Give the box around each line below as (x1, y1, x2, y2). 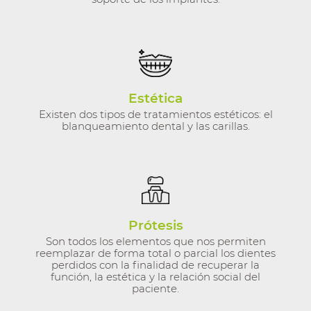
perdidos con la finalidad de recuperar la (51, 258, 260, 272)
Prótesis (128, 217, 183, 234)
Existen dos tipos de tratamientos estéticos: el (38, 108, 273, 121)
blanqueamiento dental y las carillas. (61, 119, 250, 133)
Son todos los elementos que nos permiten (45, 235, 266, 249)
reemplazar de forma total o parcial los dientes (35, 246, 276, 260)
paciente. (132, 282, 179, 296)
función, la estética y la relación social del (51, 270, 260, 284)
